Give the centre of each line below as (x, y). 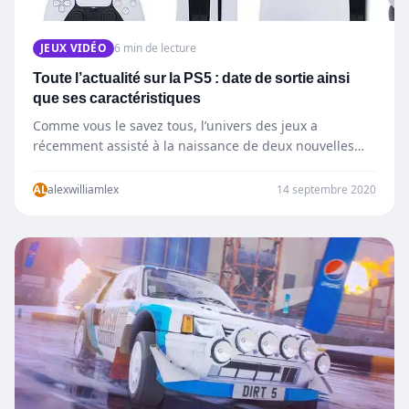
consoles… (64, 165)
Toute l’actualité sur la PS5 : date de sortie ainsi (191, 78)
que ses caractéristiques (117, 98)
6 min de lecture (155, 47)
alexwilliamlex (83, 189)
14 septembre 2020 (326, 189)
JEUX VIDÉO (73, 47)
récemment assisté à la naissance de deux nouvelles (194, 145)
